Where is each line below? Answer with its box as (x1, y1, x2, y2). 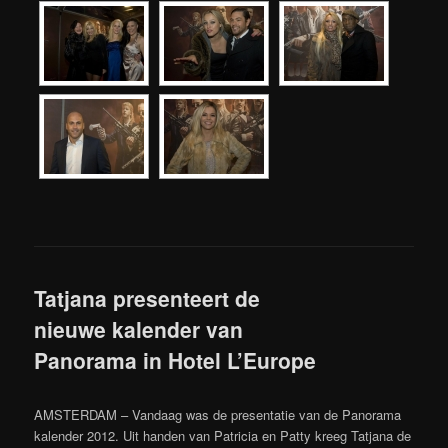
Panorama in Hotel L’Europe (34, 345, 317, 376)
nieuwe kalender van (34, 314, 244, 345)
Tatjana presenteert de (34, 283, 261, 314)
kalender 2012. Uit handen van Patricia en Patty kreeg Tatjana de (34, 425, 412, 445)
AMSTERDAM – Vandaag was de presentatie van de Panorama (34, 404, 402, 424)
